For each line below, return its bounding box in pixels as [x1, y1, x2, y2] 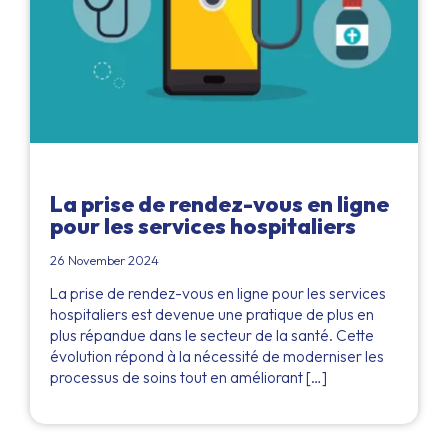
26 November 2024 [50, 252, 159, 269]
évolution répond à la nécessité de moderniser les [50, 347, 384, 367]
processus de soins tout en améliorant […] [50, 368, 327, 388]
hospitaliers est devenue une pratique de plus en [50, 305, 374, 325]
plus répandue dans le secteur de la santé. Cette [50, 326, 374, 346]
